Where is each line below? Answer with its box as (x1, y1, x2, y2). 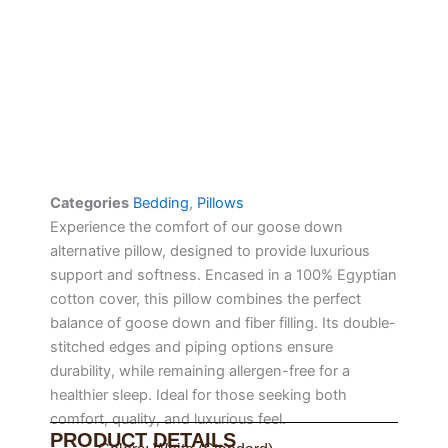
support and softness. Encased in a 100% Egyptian (50, 265, 397, 284)
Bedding (133, 193, 189, 212)
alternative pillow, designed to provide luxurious (50, 241, 370, 260)
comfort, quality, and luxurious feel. (50, 409, 286, 428)
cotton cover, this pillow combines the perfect (50, 289, 361, 308)
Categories (50, 193, 129, 212)
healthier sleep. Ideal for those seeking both (50, 385, 347, 404)
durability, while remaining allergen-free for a (50, 361, 350, 380)
